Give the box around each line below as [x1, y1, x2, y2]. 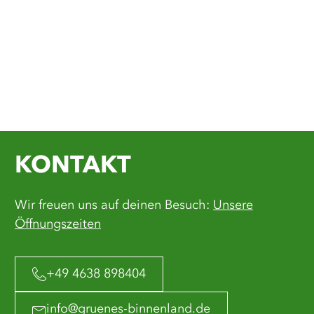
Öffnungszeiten [15, 218, 101, 231]
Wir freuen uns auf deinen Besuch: [15, 199, 213, 212]
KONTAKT [15, 154, 131, 178]
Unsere [213, 199, 253, 212]
